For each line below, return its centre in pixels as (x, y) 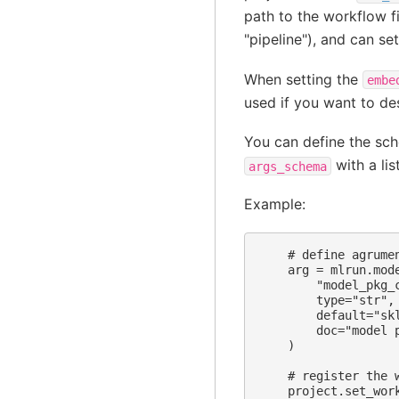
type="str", (326, 300)
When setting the (303, 79)
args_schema (287, 166)
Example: (274, 204)
